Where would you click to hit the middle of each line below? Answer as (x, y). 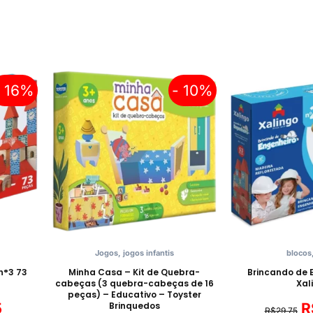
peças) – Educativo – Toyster (134, 294)
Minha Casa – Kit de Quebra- (134, 272)
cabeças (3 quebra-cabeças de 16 (134, 283)
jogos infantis (148, 253)
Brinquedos (134, 305)
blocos (299, 253)
